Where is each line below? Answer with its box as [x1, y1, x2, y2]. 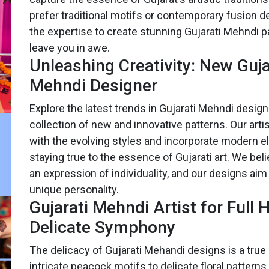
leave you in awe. [29, 41, 110, 54]
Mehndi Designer [29, 75, 157, 95]
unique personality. [29, 183, 119, 196]
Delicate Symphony [29, 217, 175, 237]
